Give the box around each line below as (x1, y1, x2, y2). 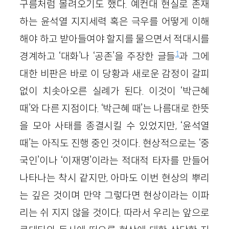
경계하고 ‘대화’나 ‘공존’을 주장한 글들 (19, 50, 175, 62)
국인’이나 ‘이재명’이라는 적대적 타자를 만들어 (19, 154, 210, 167)
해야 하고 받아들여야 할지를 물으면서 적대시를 (19, 32, 210, 45)
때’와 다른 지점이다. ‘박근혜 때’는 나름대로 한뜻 (19, 102, 210, 114)
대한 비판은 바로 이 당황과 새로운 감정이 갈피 (19, 67, 210, 80)
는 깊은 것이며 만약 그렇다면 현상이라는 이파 (19, 189, 210, 201)
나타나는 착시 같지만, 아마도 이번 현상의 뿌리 (19, 171, 210, 184)
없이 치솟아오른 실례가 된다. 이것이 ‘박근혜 (19, 84, 210, 97)
